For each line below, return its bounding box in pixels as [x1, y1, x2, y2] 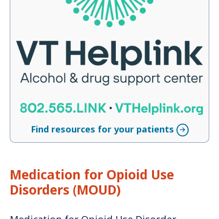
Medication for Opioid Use [10, 166, 174, 184]
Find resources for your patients [30, 123, 174, 135]
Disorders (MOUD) [10, 181, 121, 199]
